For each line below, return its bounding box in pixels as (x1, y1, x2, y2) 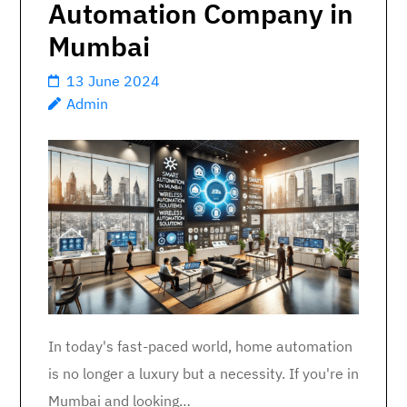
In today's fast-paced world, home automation (48, 337, 352, 356)
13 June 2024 (66, 72, 160, 90)
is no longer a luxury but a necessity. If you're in (48, 364, 359, 383)
